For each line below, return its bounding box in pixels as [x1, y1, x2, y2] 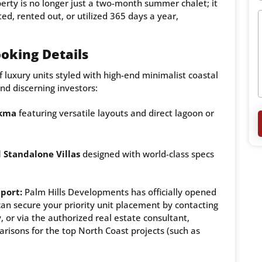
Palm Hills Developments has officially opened [22, 186, 216, 198]
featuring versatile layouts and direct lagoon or [16, 107, 214, 119]
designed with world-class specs [80, 148, 214, 160]
